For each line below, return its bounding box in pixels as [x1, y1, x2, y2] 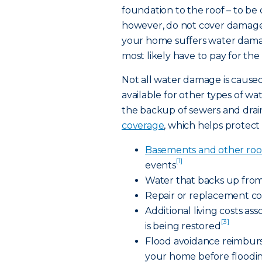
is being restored [145, 220, 221, 232]
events [145, 160, 176, 171]
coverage [122, 120, 164, 131]
